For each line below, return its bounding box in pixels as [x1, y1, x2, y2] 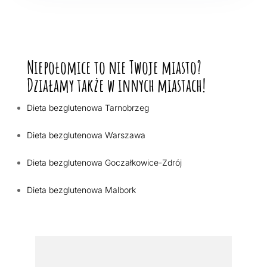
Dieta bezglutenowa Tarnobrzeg [26, 102, 149, 113]
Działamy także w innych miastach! [26, 73, 206, 96]
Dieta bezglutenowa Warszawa [26, 129, 145, 140]
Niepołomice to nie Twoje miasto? [26, 55, 201, 78]
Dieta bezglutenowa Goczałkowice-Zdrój [26, 157, 182, 167]
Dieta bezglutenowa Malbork [26, 184, 136, 195]
